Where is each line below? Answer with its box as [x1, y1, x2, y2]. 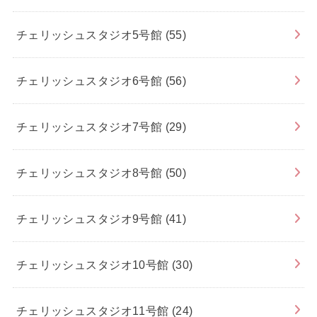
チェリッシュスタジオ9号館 [16, 212, 166, 225]
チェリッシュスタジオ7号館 [16, 120, 166, 133]
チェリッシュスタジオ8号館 [16, 166, 166, 179]
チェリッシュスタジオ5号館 [16, 28, 166, 41]
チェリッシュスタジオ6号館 [16, 74, 166, 87]
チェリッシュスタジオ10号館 [16, 258, 173, 271]
